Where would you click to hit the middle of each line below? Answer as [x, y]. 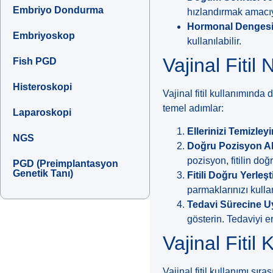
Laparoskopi [42, 113]
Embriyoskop [44, 36]
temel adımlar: [193, 108]
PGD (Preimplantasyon [66, 164]
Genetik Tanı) [43, 174]
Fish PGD [35, 62]
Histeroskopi [42, 87]
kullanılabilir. [214, 41]
